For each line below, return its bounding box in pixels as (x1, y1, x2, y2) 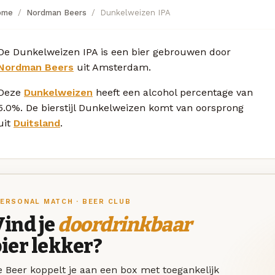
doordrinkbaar (58, 212, 192, 236)
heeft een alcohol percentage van (93, 86, 253, 98)
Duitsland (14, 117, 60, 129)
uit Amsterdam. (74, 61, 151, 73)
